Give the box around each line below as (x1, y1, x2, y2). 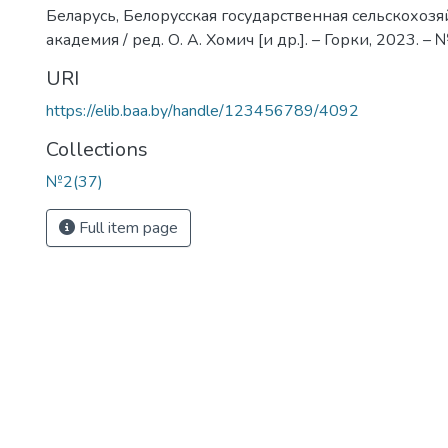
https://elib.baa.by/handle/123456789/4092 (46, 100, 359, 122)
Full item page (75, 217, 178, 239)
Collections (46, 136, 148, 163)
